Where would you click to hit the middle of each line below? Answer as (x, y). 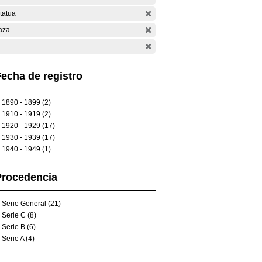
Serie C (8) (19, 215)
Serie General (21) (31, 204)
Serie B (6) (19, 227)
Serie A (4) (18, 239)
